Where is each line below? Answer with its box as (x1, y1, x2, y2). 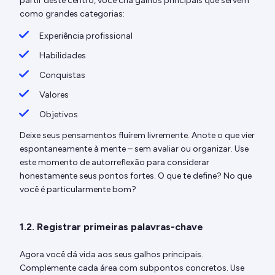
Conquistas (39, 69, 85, 80)
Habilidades (39, 50, 86, 61)
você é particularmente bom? (20, 184, 136, 195)
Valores (39, 89, 69, 100)
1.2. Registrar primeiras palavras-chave (20, 220, 203, 233)
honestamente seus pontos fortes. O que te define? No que (20, 170, 252, 181)
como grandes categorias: (20, 8, 125, 19)
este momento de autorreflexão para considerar (20, 157, 209, 168)
